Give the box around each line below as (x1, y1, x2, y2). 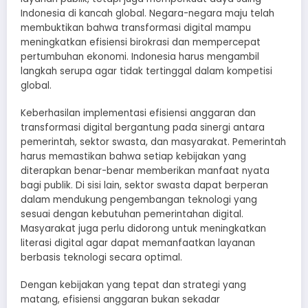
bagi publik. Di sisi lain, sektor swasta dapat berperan (21, 178, 268, 192)
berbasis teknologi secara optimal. (21, 250, 182, 264)
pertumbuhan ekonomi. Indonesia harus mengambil (21, 49, 259, 63)
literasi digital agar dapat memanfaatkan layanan (21, 236, 255, 250)
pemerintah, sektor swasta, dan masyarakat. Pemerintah (21, 135, 286, 148)
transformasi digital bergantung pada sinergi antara (21, 120, 265, 134)
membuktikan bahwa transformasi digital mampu (21, 21, 251, 34)
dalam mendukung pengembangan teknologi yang (21, 192, 257, 206)
